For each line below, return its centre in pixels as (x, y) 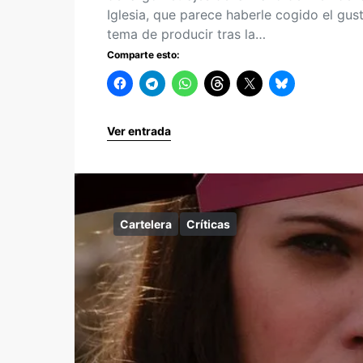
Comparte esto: (143, 55)
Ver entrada (139, 131)
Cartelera (146, 224)
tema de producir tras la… (186, 34)
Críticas (208, 224)
